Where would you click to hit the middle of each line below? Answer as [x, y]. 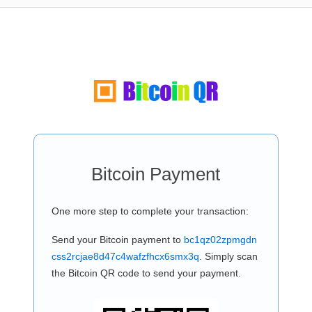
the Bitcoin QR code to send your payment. [146, 273]
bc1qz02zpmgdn [220, 240]
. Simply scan [228, 256]
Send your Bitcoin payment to [117, 240]
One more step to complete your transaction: [150, 211]
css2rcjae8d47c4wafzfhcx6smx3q [125, 256]
